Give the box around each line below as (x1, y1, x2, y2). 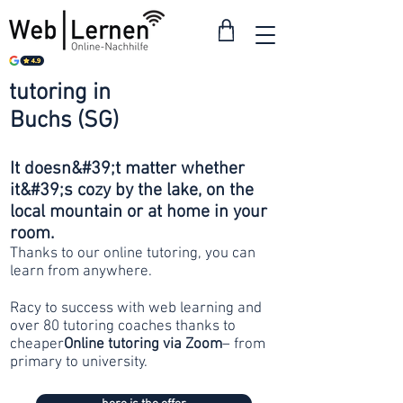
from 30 (211, 94, 271, 114)
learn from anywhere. (10, 263, 152, 281)
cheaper (10, 336, 64, 354)
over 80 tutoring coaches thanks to (10, 318, 236, 336)
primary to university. (10, 354, 148, 372)
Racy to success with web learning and (10, 300, 262, 318)
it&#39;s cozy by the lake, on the (10, 180, 254, 201)
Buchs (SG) (10, 107, 119, 135)
